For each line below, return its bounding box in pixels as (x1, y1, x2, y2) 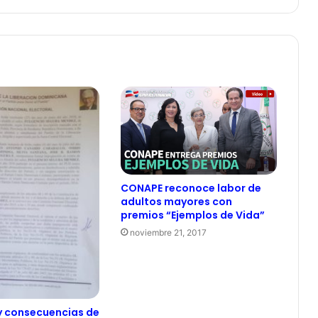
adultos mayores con (120, 194, 232, 209)
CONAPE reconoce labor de (120, 180, 261, 195)
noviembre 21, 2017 (129, 226, 207, 238)
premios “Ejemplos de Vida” (120, 207, 265, 222)
